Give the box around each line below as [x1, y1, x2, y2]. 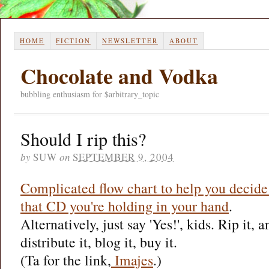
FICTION [55, 35, 91, 45]
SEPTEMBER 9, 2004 [73, 150, 174, 164]
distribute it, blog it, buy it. [20, 232, 177, 252]
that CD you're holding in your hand [20, 196, 229, 216]
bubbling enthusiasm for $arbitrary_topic [20, 88, 159, 100]
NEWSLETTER [101, 35, 158, 45]
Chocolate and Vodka [20, 59, 218, 91]
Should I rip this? [20, 126, 146, 151]
